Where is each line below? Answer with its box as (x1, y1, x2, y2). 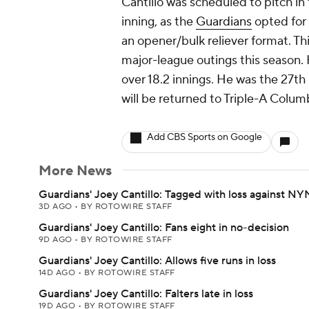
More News (39, 162, 112, 180)
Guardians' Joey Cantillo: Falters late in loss (39, 287, 253, 301)
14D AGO (39, 268, 78, 278)
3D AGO (39, 201, 75, 212)
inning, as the (121, 14, 196, 30)
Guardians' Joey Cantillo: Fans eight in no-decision (39, 221, 289, 235)
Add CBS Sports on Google (147, 131, 262, 143)
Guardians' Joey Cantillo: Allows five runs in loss (39, 254, 276, 268)
